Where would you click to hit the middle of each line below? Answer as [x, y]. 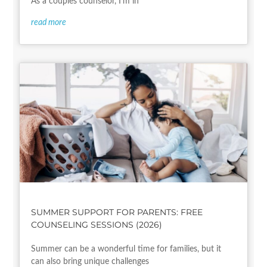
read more [49, 23]
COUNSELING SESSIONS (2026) [97, 225]
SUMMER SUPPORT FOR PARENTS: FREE [117, 212]
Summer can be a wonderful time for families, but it [126, 249]
